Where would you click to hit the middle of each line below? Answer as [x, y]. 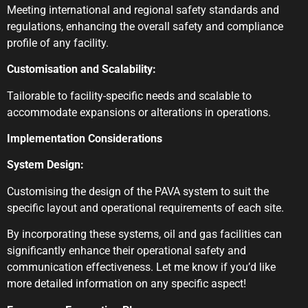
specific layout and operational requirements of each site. [145, 208]
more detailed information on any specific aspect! [126, 284]
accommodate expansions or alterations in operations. [139, 112]
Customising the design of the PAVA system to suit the [138, 191]
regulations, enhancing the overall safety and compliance [145, 26]
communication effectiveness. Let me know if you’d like [141, 267]
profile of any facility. [58, 43]
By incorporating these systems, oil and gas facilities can [144, 234]
